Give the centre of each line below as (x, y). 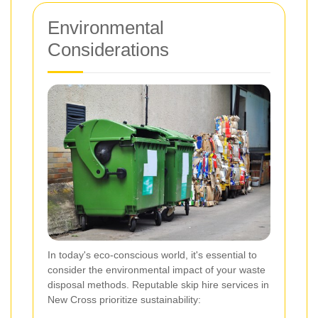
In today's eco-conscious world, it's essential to (152, 254)
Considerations (108, 50)
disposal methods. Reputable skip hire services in (158, 284)
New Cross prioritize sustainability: (124, 299)
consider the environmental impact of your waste (157, 269)
